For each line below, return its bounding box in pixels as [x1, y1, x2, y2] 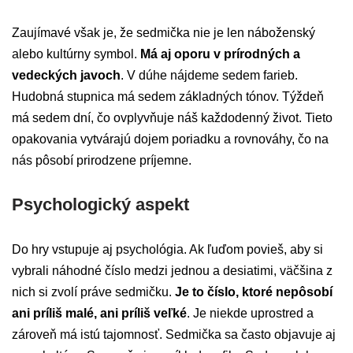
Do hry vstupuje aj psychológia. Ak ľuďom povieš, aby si [12, 243, 323, 257]
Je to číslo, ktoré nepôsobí [175, 285, 333, 299]
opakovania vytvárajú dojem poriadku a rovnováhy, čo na [12, 132, 329, 147]
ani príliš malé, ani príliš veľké [12, 307, 187, 321]
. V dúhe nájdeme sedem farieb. [121, 69, 298, 83]
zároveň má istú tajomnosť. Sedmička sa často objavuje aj [12, 328, 336, 342]
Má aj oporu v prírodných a [137, 47, 300, 61]
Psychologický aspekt [12, 195, 189, 215]
